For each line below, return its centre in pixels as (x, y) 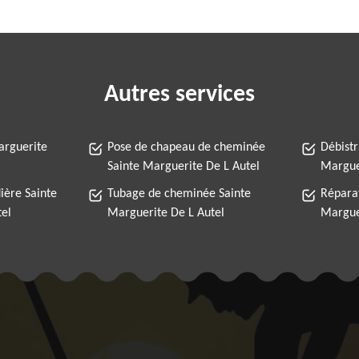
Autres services (179, 95)
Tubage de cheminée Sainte (179, 194)
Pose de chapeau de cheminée (186, 147)
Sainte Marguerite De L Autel (184, 167)
